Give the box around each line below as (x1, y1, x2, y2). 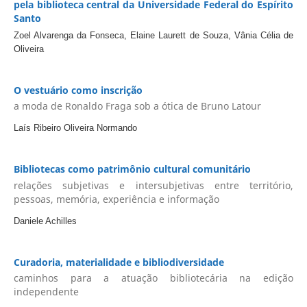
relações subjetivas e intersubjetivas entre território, (13, 178, 294, 192)
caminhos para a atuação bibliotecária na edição (13, 271, 294, 285)
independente (13, 285, 79, 299)
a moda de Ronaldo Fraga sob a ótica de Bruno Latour (13, 99, 261, 113)
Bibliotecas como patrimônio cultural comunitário (13, 162, 251, 176)
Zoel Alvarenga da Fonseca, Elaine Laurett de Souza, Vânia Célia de (13, 29, 294, 40)
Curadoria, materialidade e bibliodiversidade (13, 255, 224, 269)
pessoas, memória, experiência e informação (13, 192, 219, 206)
